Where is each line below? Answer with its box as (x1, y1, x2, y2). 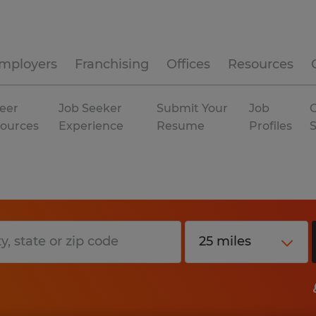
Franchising (75, 56, 149, 72)
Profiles (249, 119, 293, 133)
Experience (59, 119, 124, 133)
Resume (157, 119, 205, 133)
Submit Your (157, 102, 229, 115)
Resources (228, 56, 293, 72)
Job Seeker (59, 102, 123, 115)
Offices (166, 56, 210, 72)
